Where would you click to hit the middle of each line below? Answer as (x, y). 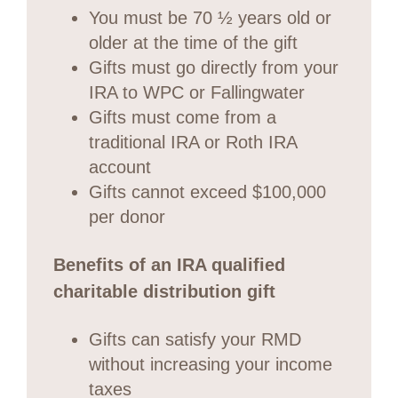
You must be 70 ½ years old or (210, 17)
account (120, 167)
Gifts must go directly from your (214, 67)
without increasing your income (211, 364)
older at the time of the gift (193, 42)
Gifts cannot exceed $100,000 (207, 191)
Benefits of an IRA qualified (169, 264)
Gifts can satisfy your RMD (195, 339)
